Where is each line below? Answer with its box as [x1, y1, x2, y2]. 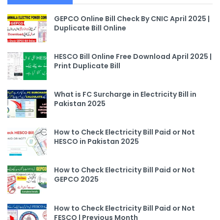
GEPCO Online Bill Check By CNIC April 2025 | [54, 13, 210, 24]
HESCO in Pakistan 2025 [54, 137, 139, 147]
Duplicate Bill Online [54, 23, 126, 33]
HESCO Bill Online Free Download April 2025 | [54, 51, 212, 61]
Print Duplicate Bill [54, 60, 120, 71]
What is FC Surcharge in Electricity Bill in [54, 89, 196, 99]
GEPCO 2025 [54, 174, 99, 185]
